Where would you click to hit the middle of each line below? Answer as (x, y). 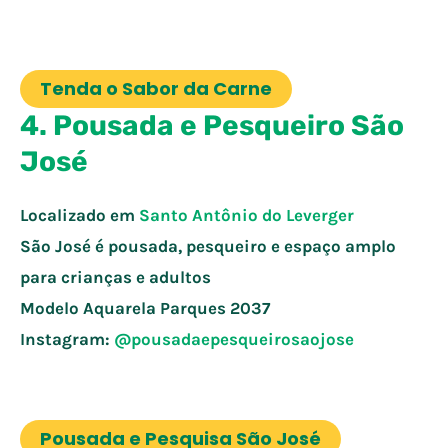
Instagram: (67, 338)
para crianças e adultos (115, 276)
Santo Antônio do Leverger (246, 214)
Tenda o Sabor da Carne (156, 88)
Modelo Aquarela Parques (125, 307)
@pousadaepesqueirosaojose (234, 338)
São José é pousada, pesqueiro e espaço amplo (208, 245)
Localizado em (79, 214)
